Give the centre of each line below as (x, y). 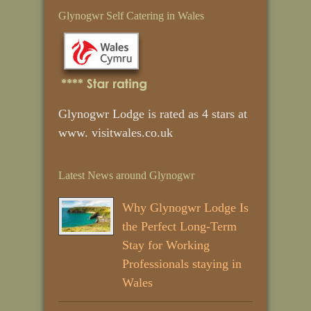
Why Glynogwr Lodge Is (185, 207)
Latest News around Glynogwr (126, 175)
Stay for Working (166, 245)
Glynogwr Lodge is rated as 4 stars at (153, 114)
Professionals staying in (182, 263)
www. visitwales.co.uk (116, 132)
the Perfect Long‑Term (179, 226)
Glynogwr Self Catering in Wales (131, 15)
